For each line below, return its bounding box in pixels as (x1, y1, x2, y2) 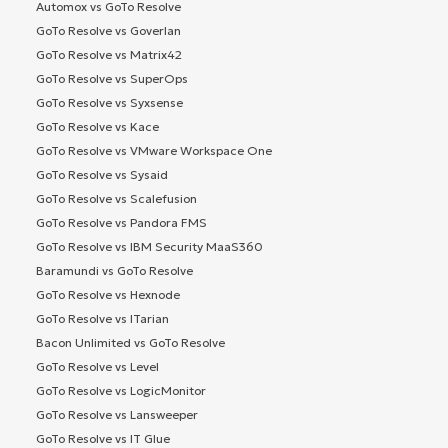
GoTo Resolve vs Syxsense (36, 94, 183, 110)
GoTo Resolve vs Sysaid (36, 166, 168, 182)
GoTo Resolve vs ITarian (36, 310, 169, 326)
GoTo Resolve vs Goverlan (36, 22, 181, 38)
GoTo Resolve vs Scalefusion (36, 190, 197, 206)
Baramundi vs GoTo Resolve (36, 262, 193, 278)
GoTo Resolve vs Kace (36, 118, 159, 134)
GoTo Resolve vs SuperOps (36, 70, 188, 86)
